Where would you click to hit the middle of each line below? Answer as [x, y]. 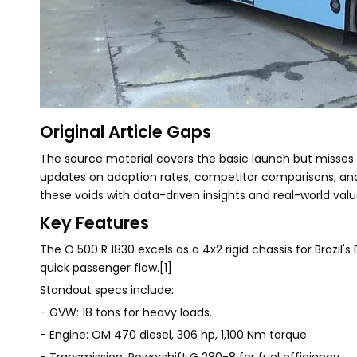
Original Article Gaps [126, 132]
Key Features [94, 223]
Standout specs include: [107, 290]
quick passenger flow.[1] [106, 268]
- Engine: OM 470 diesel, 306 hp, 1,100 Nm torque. [175, 335]
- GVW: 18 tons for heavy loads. [126, 312]
